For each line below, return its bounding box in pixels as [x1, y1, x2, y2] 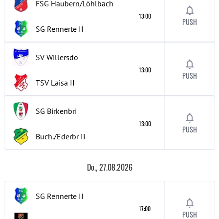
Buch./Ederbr [36, 131, 79, 141]
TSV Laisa [36, 78, 68, 88]
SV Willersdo [36, 52, 78, 62]
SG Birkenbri [36, 106, 77, 116]
